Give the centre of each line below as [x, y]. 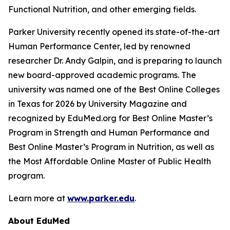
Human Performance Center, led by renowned [99, 46]
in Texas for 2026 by [48, 104]
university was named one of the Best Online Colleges [114, 90]
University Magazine [129, 104]
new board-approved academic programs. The [102, 75]
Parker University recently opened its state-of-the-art [114, 32]
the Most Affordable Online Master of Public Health [110, 161]
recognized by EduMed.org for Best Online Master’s [110, 118]
